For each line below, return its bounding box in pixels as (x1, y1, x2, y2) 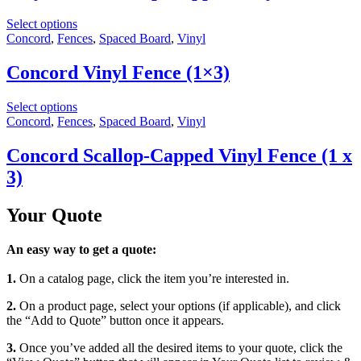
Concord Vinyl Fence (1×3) (6, 62, 230, 84)
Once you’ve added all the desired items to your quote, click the (16, 341, 342, 355)
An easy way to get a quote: (6, 243, 156, 256)
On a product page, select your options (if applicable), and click (16, 299, 341, 313)
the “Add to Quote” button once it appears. (6, 313, 224, 327)
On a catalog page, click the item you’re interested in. (16, 272, 289, 285)
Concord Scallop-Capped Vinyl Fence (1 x (6, 145, 352, 167)
